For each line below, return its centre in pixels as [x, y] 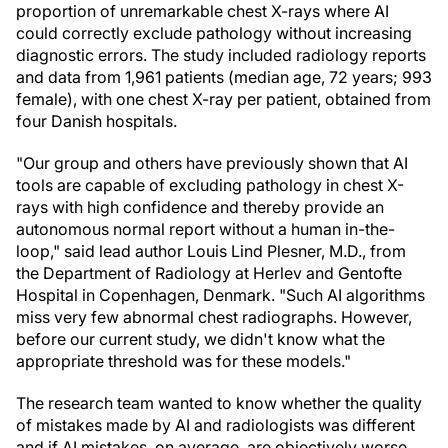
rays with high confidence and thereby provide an [200, 207]
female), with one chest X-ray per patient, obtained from [223, 99]
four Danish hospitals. [96, 121]
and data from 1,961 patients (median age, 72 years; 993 [224, 77]
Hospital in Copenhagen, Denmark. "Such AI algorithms [220, 295]
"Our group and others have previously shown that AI [212, 163]
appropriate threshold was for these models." [183, 361]
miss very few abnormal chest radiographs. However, [214, 317]
